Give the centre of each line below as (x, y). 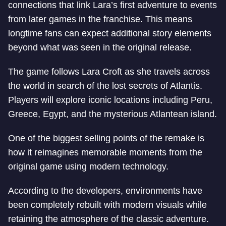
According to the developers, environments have (105, 191)
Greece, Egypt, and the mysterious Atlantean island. (112, 114)
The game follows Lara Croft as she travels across (109, 72)
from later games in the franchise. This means (100, 19)
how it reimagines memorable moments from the (105, 152)
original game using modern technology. (88, 166)
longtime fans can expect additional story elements (110, 33)
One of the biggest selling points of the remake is (106, 138)
